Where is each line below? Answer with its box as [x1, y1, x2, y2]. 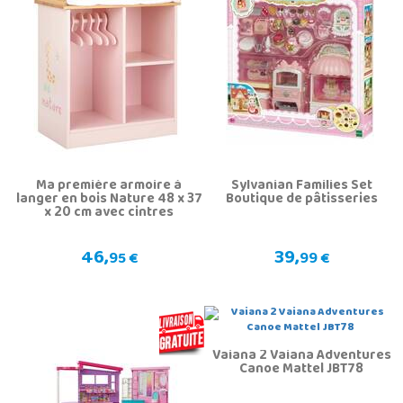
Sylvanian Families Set [230, 172, 372, 200]
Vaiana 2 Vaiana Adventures [211, 342, 391, 370]
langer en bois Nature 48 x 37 [15, 185, 202, 213]
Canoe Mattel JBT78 [239, 355, 364, 383]
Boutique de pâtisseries [225, 185, 378, 213]
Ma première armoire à [36, 172, 183, 200]
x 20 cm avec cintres [44, 199, 175, 227]
